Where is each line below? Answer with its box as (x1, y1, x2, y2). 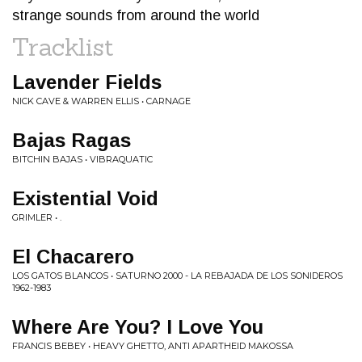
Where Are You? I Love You (12, 316, 263, 338)
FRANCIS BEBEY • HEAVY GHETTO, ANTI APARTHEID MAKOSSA (12, 340, 293, 351)
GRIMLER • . (12, 212, 61, 223)
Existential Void (12, 187, 158, 209)
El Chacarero (12, 246, 134, 267)
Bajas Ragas (12, 129, 131, 151)
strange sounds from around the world (12, 7, 259, 23)
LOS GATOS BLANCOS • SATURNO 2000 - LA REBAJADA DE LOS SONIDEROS (12, 270, 343, 281)
